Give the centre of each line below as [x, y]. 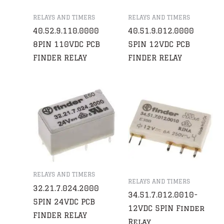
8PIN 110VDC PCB [67, 44]
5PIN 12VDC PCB [159, 44]
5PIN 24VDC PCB [64, 201]
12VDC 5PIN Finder [166, 208]
